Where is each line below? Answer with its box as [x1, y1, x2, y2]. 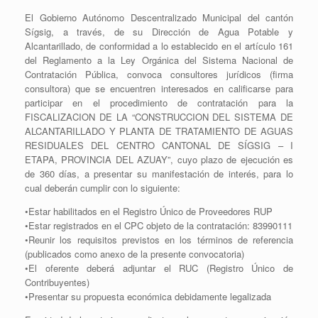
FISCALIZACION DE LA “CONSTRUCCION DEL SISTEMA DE [25, 110, 293, 124]
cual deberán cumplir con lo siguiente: [25, 181, 180, 194]
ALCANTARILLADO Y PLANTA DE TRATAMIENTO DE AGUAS [25, 124, 293, 138]
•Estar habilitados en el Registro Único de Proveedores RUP [25, 204, 273, 218]
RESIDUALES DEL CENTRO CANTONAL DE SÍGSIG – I [25, 138, 293, 152]
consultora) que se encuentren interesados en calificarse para [25, 82, 293, 95]
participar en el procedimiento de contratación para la [25, 96, 293, 109]
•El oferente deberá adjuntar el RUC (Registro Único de [25, 261, 293, 275]
